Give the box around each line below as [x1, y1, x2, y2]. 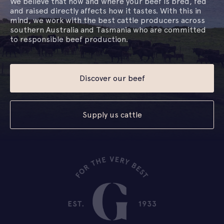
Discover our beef [79, 73, 145, 83]
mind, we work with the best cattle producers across [10, 15, 205, 25]
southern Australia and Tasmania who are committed [10, 25, 206, 34]
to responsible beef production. [10, 34, 128, 44]
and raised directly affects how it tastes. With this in [10, 6, 201, 15]
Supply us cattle [82, 110, 142, 119]
